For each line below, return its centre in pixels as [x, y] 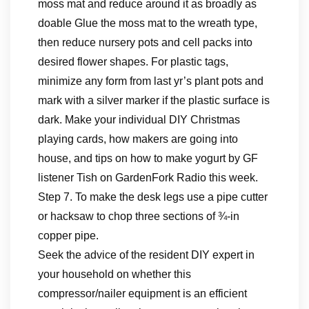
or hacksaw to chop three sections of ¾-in [139, 216]
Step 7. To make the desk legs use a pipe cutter [153, 197]
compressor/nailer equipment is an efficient [142, 293]
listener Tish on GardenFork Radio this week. [148, 178]
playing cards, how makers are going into [138, 139]
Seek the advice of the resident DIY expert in [146, 255]
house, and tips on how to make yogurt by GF [148, 158]
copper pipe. [68, 236]
